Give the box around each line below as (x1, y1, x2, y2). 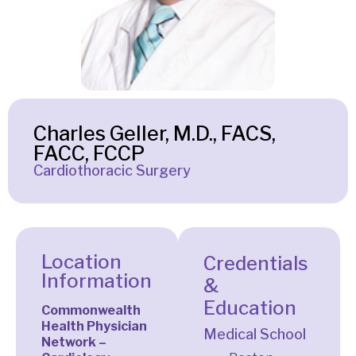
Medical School (203, 325, 306, 342)
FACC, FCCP (33, 141, 145, 165)
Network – (41, 334, 106, 350)
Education (203, 296, 296, 319)
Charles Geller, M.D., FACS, (33, 121, 276, 145)
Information (41, 269, 152, 292)
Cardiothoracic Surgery (33, 161, 191, 179)
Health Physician (41, 318, 147, 334)
